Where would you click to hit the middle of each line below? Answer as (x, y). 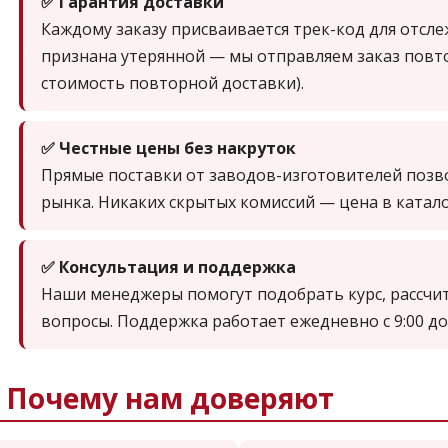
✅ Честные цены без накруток (168, 148)
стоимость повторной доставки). (172, 83)
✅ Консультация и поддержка (168, 267)
